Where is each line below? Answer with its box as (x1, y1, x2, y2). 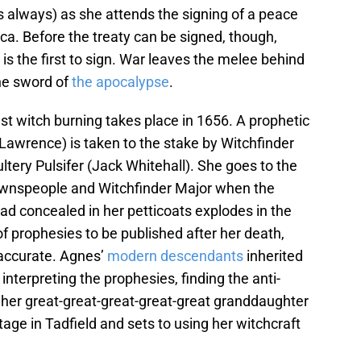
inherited (243, 247, 303, 265)
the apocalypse (72, 73, 169, 91)
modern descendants (107, 247, 243, 265)
